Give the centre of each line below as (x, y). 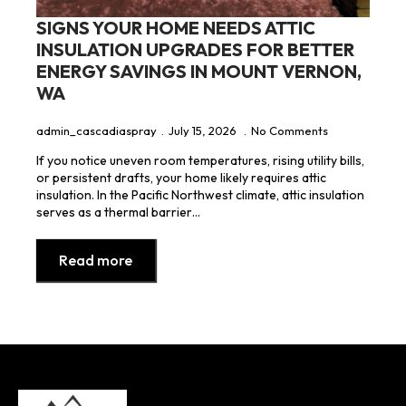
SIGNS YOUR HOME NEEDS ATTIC (176, 27)
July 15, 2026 (204, 130)
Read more (96, 260)
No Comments (290, 130)
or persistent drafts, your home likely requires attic (181, 177)
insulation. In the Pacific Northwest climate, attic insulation (200, 194)
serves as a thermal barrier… (118, 212)
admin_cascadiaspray (97, 130)
